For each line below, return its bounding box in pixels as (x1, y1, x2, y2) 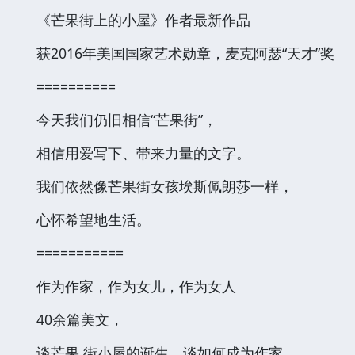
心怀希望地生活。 (36, 209, 151, 229)
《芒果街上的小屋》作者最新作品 (36, 10, 250, 29)
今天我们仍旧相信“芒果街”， (36, 109, 217, 129)
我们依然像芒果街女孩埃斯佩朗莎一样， (36, 176, 293, 196)
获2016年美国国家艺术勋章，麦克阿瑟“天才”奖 (36, 43, 334, 63)
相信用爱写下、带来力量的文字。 (36, 143, 250, 162)
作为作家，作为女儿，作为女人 (36, 276, 236, 296)
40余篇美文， (36, 309, 124, 329)
